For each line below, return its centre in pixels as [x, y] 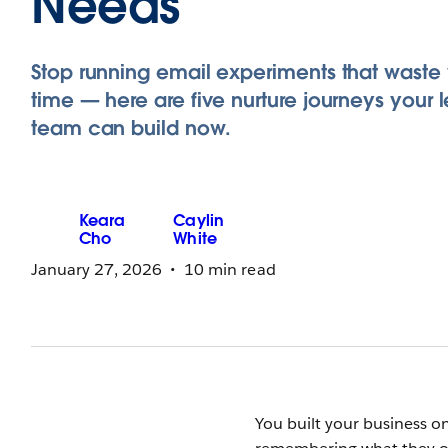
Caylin [198, 220]
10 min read [230, 269]
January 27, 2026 [97, 269]
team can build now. [131, 128]
